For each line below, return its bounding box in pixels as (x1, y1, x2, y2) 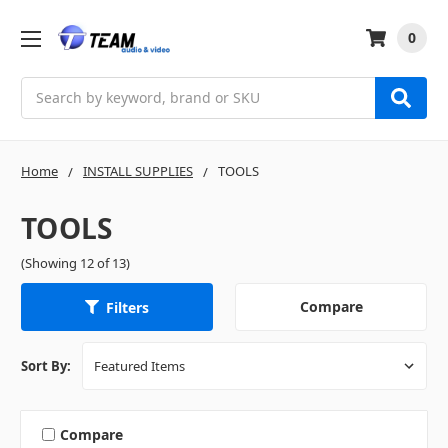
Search (21, 77, 67, 97)
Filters (106, 297, 149, 317)
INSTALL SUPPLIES (83, 161, 193, 180)
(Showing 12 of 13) (21, 253, 130, 272)
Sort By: (21, 357, 71, 376)
